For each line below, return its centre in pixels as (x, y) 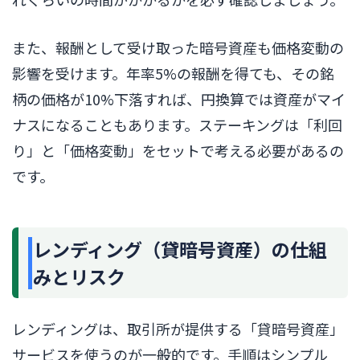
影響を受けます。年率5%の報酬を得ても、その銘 (173, 74)
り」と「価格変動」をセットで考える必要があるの (178, 151)
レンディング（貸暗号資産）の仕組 (180, 250)
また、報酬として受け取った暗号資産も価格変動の (178, 48)
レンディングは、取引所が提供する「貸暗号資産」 (178, 329)
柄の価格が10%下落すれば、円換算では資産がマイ (179, 99)
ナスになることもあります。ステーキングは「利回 (177, 125)
